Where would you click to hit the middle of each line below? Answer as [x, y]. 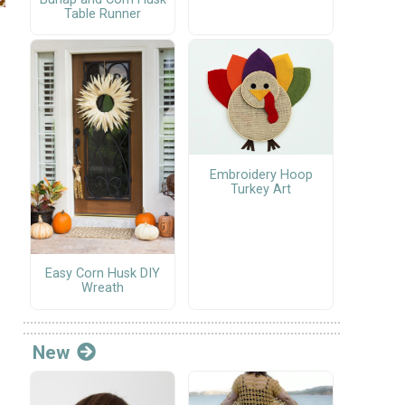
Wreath [103, 288]
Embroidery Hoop [261, 174]
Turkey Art [261, 189]
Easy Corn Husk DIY [103, 274]
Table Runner [103, 14]
